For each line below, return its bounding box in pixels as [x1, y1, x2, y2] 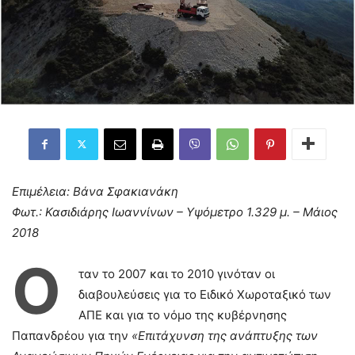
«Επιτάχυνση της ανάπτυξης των [132, 327, 318, 343]
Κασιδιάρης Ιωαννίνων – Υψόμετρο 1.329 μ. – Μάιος [45, 204, 338, 219]
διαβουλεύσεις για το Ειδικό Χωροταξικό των [78, 286, 331, 302]
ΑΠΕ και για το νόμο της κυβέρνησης [78, 307, 287, 323]
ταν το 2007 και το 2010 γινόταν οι [78, 265, 275, 281]
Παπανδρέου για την [12, 327, 132, 343]
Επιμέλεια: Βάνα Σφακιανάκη [12, 183, 178, 199]
